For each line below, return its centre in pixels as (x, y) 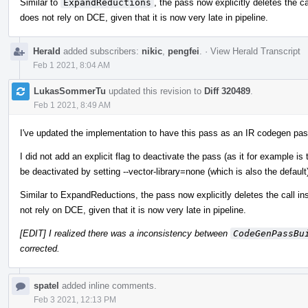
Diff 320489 (227, 91)
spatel (46, 285)
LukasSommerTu (70, 91)
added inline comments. (108, 285)
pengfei (184, 51)
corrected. (40, 248)
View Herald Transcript (255, 51)
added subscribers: (101, 51)
